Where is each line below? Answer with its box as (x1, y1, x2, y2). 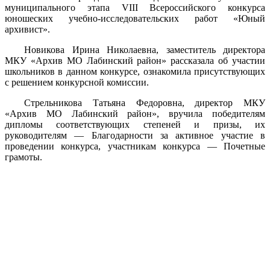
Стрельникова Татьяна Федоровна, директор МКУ (24, 97, 265, 108)
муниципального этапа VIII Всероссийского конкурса (5, 2, 265, 13)
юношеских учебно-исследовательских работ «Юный (5, 13, 265, 24)
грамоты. (5, 151, 42, 162)
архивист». (5, 24, 50, 34)
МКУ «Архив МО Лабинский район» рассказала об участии (5, 55, 265, 66)
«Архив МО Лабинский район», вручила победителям (5, 108, 265, 119)
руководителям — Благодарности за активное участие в (5, 130, 265, 140)
